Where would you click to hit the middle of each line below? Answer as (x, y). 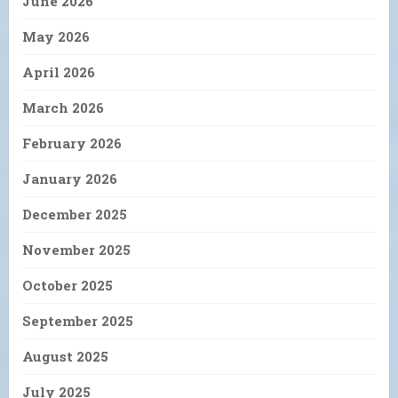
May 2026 (56, 36)
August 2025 (65, 356)
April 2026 (59, 72)
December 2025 (75, 214)
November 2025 (76, 249)
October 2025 (68, 285)
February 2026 (72, 143)
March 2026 (63, 107)
